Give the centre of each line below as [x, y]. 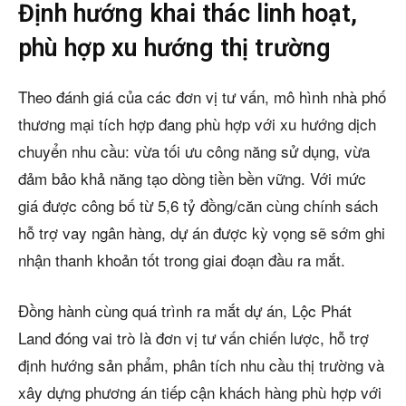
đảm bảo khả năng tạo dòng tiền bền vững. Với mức [192, 178]
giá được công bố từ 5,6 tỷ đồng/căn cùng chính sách [198, 205]
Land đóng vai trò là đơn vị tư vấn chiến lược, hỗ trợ [193, 337]
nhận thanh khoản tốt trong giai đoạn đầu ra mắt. [182, 259]
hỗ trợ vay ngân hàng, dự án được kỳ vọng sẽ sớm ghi [202, 232]
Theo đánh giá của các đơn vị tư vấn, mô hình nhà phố [202, 96]
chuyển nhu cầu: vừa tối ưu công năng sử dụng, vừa [194, 150]
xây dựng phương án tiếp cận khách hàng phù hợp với [200, 391]
